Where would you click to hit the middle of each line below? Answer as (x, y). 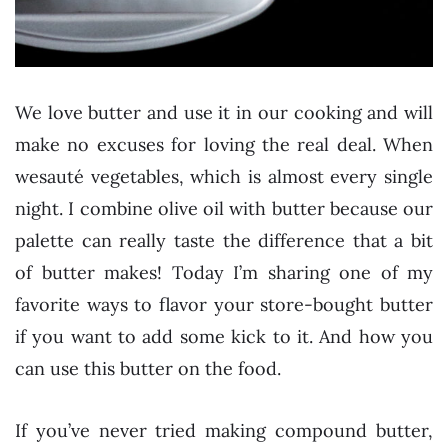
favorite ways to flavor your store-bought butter (224, 304)
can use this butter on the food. (148, 368)
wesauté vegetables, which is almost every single (224, 176)
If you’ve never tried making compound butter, (224, 430)
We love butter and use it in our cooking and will (224, 112)
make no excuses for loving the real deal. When (224, 144)
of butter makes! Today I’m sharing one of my (224, 272)
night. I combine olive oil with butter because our (224, 208)
